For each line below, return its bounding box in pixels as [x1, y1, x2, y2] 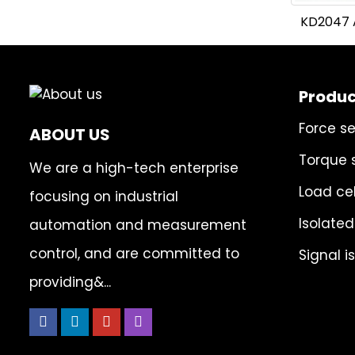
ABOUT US [29, 124, 110, 146]
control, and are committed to [29, 244, 239, 263]
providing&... [29, 273, 111, 292]
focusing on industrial [29, 187, 178, 206]
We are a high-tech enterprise [29, 158, 239, 177]
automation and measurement [29, 216, 246, 235]
